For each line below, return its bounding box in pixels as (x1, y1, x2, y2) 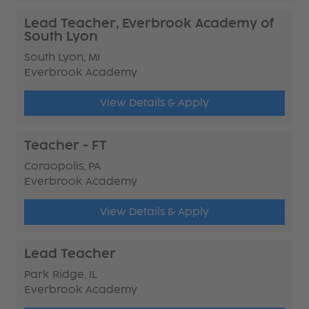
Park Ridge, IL (24, 268, 98, 281)
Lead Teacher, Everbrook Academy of (24, 15, 275, 31)
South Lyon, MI (24, 50, 101, 63)
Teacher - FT (24, 137, 108, 153)
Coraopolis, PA (24, 159, 101, 172)
